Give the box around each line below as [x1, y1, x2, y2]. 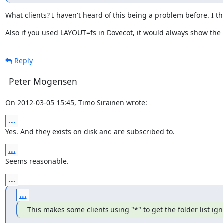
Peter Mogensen [8, 75, 77, 87]
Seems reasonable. [5, 156, 69, 166]
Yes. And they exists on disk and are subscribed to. [5, 126, 175, 136]
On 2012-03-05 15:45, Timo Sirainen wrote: [5, 97, 147, 107]
